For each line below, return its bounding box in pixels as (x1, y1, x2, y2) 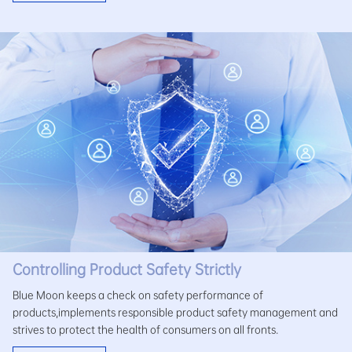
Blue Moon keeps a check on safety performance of (13, 288, 263, 302)
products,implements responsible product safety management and (13, 305, 338, 319)
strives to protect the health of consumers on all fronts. (13, 322, 278, 336)
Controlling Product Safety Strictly (13, 259, 241, 279)
